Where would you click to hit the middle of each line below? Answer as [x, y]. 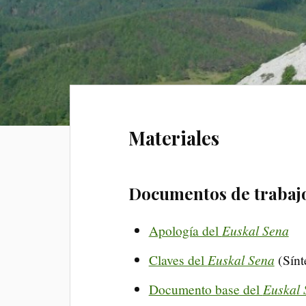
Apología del [185, 230]
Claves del [178, 259]
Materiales [174, 138]
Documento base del [206, 289]
